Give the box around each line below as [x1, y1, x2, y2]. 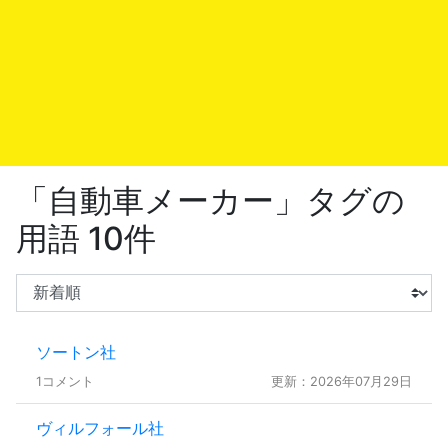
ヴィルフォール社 [36, 417, 164, 438]
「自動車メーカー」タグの [16, 180, 405, 220]
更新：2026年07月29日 [271, 373, 412, 389]
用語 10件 [16, 218, 156, 258]
